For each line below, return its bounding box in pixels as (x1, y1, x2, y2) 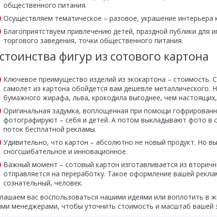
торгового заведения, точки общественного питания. (3, 36, 183, 45)
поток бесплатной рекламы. (3, 124, 96, 134)
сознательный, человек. (3, 178, 83, 187)
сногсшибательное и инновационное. (3, 147, 127, 156)
